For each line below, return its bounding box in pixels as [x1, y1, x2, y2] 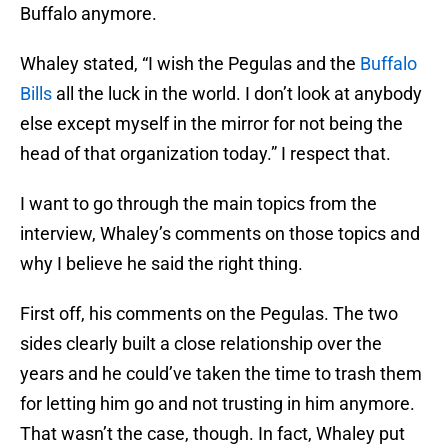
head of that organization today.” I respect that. [20, 143, 391, 165]
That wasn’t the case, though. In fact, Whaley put [20, 423, 405, 445]
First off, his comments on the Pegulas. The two [20, 303, 398, 325]
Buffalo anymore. [20, 3, 157, 25]
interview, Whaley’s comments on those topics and [20, 223, 420, 245]
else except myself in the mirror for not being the [20, 113, 403, 135]
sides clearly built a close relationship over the [20, 333, 382, 355]
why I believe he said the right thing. [20, 253, 303, 275]
